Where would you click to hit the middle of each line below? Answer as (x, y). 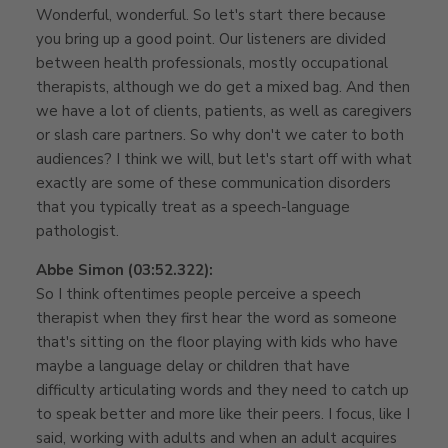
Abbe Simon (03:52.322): (124, 269)
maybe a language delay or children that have (193, 365)
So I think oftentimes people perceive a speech (198, 293)
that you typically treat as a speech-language (193, 206)
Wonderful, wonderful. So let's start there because (211, 14)
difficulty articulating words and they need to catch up (222, 389)
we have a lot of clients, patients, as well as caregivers (224, 110)
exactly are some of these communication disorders (213, 182)
